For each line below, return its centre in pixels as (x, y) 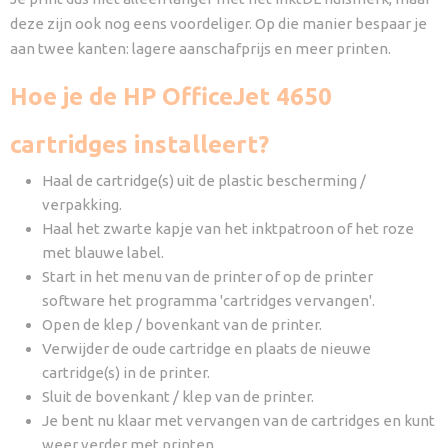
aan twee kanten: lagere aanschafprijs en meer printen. (200, 48)
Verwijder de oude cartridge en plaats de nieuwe (206, 348)
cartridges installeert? (139, 144)
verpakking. (82, 204)
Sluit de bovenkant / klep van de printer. (178, 396)
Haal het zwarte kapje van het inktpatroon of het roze (228, 228)
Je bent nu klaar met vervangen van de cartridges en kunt (238, 420)
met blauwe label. (103, 252)
